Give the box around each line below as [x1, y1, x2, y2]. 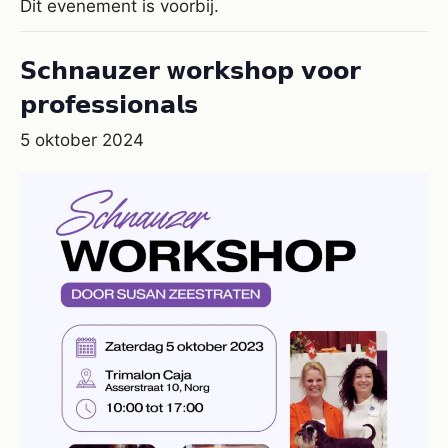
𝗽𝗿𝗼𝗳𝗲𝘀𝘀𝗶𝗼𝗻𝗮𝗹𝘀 [20, 86, 198, 121]
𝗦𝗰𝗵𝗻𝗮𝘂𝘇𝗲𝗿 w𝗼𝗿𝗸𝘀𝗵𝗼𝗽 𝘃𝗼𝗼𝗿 [20, 52, 361, 87]
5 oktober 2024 [20, 130, 144, 151]
